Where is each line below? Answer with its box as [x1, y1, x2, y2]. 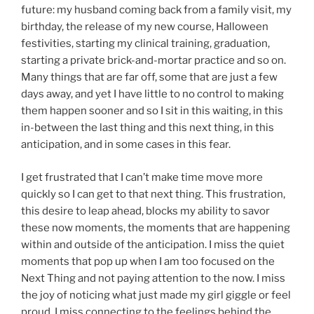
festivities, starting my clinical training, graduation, [21, 37, 270, 50]
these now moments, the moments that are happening [21, 221, 290, 234]
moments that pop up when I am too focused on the [21, 254, 275, 268]
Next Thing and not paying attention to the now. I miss [21, 271, 285, 285]
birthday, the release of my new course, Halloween [21, 20, 268, 34]
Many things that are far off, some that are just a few [21, 71, 278, 84]
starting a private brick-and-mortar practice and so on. [21, 54, 286, 67]
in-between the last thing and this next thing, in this [21, 121, 274, 135]
